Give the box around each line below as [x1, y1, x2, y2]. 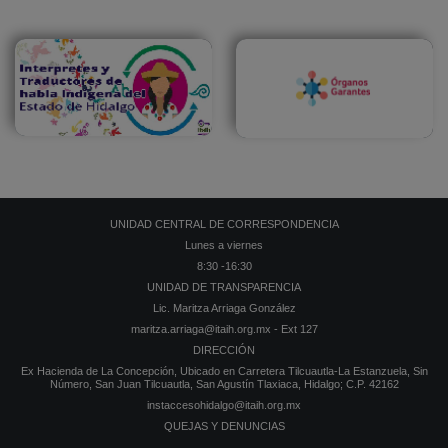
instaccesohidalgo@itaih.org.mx [147, 398, 301, 411]
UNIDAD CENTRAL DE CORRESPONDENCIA [109, 217, 339, 230]
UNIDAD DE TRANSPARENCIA [147, 280, 301, 293]
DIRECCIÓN [193, 343, 255, 356]
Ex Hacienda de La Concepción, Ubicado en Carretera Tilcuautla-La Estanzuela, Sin [20, 364, 428, 377]
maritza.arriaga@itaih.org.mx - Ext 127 [130, 322, 318, 335]
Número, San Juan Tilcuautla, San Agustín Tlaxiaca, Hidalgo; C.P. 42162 [49, 377, 399, 390]
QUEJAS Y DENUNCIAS [163, 419, 285, 432]
